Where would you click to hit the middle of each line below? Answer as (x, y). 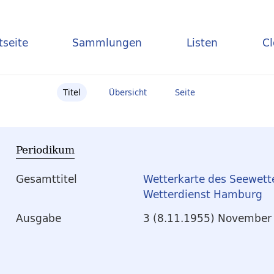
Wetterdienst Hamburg (203, 194)
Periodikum (45, 150)
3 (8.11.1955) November (207, 218)
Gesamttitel (46, 179)
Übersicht (128, 92)
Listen (202, 42)
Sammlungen (107, 42)
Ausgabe (39, 218)
